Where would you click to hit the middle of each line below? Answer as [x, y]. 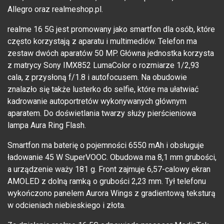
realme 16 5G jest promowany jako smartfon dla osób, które [111, 29]
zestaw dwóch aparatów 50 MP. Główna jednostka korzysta [111, 53]
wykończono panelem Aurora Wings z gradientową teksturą [111, 193]
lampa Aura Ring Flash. [47, 125]
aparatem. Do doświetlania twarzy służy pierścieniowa [102, 113]
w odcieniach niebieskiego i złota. [66, 205]
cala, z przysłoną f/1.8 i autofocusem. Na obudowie [97, 77]
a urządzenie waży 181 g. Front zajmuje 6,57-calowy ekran [109, 169]
